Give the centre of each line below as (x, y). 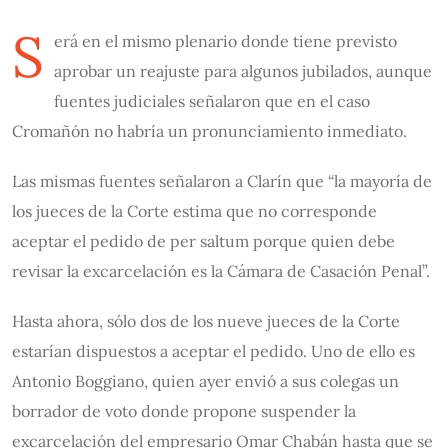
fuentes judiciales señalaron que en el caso (212, 101)
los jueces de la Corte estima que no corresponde (194, 211)
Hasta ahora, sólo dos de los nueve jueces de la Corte (206, 321)
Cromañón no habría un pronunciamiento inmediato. (209, 131)
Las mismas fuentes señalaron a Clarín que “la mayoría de (222, 181)
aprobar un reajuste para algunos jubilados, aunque (243, 71)
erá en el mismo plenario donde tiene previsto (225, 41)
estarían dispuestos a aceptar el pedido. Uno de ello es (213, 351)
